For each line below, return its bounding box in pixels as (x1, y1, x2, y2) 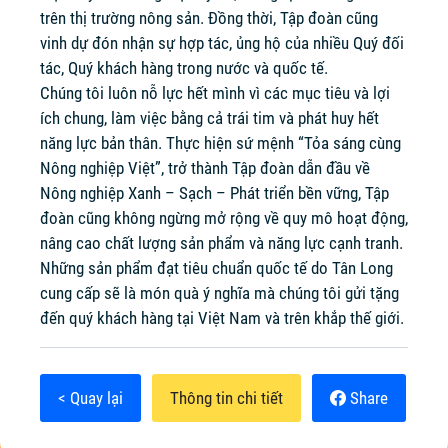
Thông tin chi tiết (170, 388, 283, 408)
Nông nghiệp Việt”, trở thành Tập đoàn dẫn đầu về (40, 158, 370, 178)
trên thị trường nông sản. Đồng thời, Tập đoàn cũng (40, 8, 378, 28)
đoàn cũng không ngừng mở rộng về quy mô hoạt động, (40, 208, 408, 228)
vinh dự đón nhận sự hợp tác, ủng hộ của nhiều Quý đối (40, 33, 404, 53)
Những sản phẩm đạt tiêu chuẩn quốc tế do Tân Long (40, 258, 393, 278)
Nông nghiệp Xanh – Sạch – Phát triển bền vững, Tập (40, 183, 389, 203)
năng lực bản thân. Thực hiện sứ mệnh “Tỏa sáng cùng (40, 133, 401, 153)
